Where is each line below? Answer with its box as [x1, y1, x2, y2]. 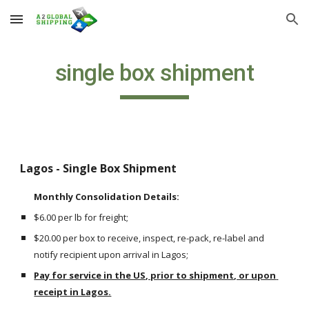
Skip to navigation [212, 19, 298, 32]
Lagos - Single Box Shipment [20, 161, 180, 176]
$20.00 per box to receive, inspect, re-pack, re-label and [34, 232, 265, 244]
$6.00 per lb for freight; [34, 211, 129, 223]
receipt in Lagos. [34, 286, 112, 298]
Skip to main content [11, 19, 109, 32]
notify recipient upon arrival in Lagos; [34, 248, 189, 261]
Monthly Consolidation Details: [34, 190, 182, 203]
